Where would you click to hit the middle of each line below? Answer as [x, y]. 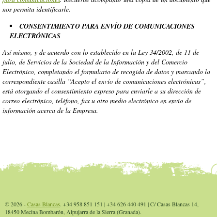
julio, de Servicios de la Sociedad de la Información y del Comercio [95, 62]
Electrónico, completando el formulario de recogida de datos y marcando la [106, 71]
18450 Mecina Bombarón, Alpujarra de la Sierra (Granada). [73, 212]
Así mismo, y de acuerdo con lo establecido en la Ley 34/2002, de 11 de [101, 52]
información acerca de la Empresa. [50, 110]
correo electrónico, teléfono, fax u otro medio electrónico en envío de [97, 101]
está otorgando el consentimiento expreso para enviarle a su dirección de [102, 91]
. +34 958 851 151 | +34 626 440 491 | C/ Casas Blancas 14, [129, 204]
